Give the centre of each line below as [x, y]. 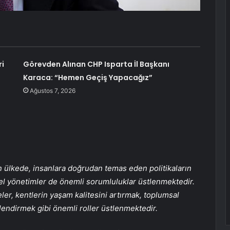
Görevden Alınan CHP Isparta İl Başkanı [96, 64]
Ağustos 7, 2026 [52, 91]
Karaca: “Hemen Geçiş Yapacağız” [88, 78]
